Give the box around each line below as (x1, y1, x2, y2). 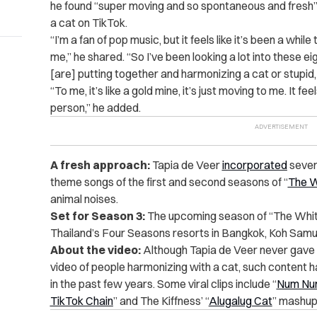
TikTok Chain (50, 294, 113, 309)
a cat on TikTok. (50, 16, 127, 30)
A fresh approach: (50, 158, 150, 173)
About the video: (50, 243, 141, 258)
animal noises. (50, 192, 118, 207)
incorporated (221, 158, 287, 173)
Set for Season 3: (50, 209, 145, 224)
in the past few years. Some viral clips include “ (50, 277, 277, 292)
